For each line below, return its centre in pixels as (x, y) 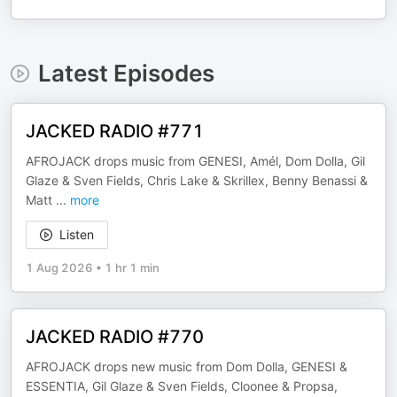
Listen (77, 234)
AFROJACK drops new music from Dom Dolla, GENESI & (187, 366)
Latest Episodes (126, 73)
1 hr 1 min (132, 268)
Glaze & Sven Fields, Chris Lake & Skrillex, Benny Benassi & (197, 180)
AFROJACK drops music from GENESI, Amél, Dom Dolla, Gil (195, 161)
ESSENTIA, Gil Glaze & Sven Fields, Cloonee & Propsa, (182, 386)
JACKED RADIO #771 (115, 131)
